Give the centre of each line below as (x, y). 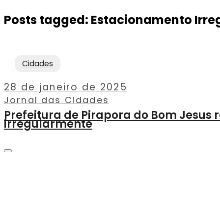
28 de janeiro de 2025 (66, 87)
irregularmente (48, 124)
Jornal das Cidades (56, 100)
